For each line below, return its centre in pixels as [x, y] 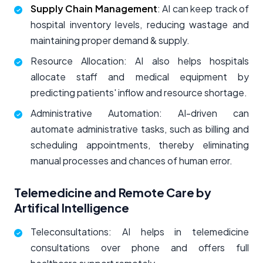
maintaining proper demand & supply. [110, 41]
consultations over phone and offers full [140, 248]
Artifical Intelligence [72, 208]
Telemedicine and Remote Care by [113, 193]
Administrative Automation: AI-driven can [140, 113]
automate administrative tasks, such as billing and [140, 129]
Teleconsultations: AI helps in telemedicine [140, 232]
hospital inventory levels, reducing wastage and [140, 25]
